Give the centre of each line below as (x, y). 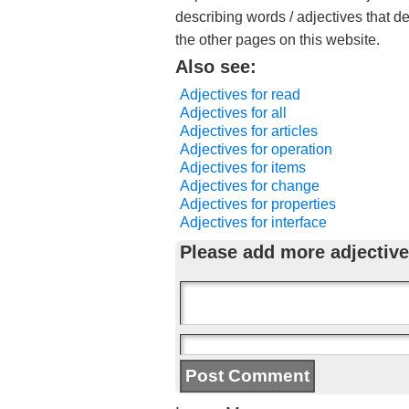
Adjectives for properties (258, 204)
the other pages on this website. (278, 40)
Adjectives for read (240, 94)
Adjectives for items (243, 168)
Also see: (216, 67)
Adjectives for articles (249, 131)
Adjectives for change (250, 186)
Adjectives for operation (256, 149)
